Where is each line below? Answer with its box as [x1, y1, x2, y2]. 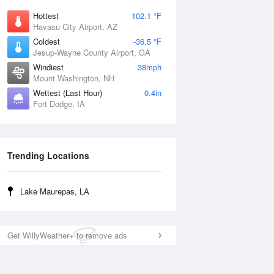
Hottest [33, 10, 59, 21]
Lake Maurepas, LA [20, 185, 89, 197]
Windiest [33, 61, 64, 73]
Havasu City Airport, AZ [33, 21, 117, 32]
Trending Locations [7, 149, 89, 161]
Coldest [33, 35, 60, 47]
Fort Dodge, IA [33, 98, 85, 109]
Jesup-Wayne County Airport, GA [33, 46, 150, 58]
